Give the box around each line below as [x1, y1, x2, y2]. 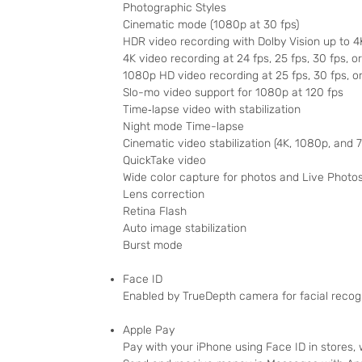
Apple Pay [123, 323, 175, 338]
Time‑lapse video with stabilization [123, 103, 301, 117]
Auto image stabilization [123, 221, 246, 236]
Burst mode [123, 238, 183, 253]
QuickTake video [123, 154, 206, 168]
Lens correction [123, 187, 204, 202]
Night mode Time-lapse [123, 120, 244, 134]
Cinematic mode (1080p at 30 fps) [123, 18, 299, 32]
